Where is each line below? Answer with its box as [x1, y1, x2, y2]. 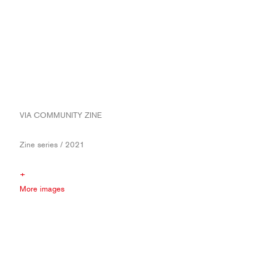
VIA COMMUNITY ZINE [20, 110, 102, 120]
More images [20, 184, 64, 193]
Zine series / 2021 [20, 140, 85, 149]
